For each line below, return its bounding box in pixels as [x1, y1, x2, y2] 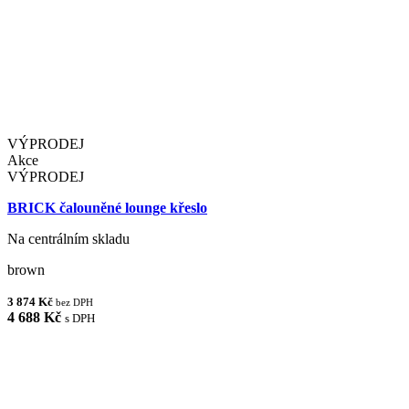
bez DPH [56, 297, 93, 309]
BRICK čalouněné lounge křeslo [7, 200, 207, 216]
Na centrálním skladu [7, 231, 130, 247]
